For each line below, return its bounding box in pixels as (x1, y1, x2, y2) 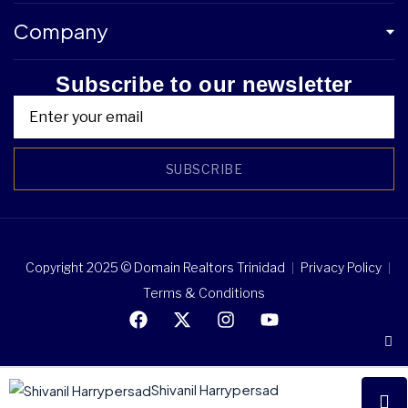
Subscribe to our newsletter (56, 72, 352, 97)
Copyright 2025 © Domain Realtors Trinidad (25, 260, 285, 276)
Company (14, 18, 108, 45)
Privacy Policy (301, 260, 382, 276)
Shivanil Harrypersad (151, 381, 279, 399)
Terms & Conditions (143, 285, 265, 301)
